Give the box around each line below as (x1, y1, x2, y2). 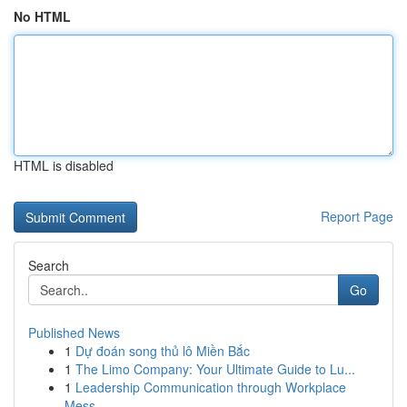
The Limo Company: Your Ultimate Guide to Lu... (75, 360, 355, 378)
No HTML (14, 7, 71, 25)
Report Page (321, 207, 393, 225)
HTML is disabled (14, 156, 114, 174)
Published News (28, 323, 120, 342)
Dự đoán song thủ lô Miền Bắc (75, 342, 250, 360)
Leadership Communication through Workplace (75, 378, 346, 396)
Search (28, 256, 69, 274)
